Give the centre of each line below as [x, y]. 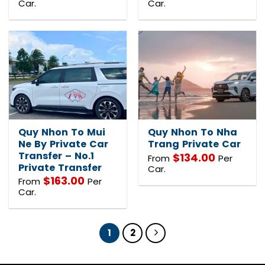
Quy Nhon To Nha [193, 132]
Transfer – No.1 [56, 156]
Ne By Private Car [64, 144]
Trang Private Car [195, 144]
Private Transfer [60, 168]
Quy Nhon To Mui [62, 132]
